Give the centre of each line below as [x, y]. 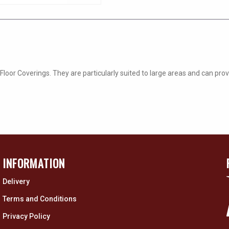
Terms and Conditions [40, 199]
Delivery [16, 182]
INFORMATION [34, 163]
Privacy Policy [26, 216]
